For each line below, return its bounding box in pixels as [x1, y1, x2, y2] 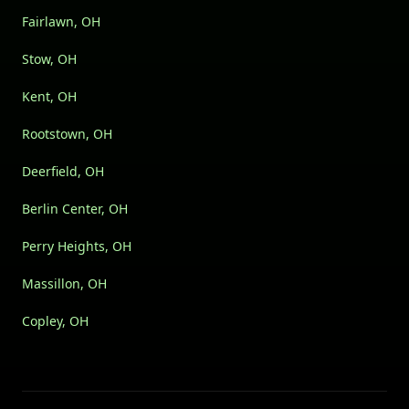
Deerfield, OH [22, 163, 104, 181]
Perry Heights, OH [22, 237, 131, 256]
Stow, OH [22, 50, 77, 68]
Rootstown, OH [22, 125, 112, 143]
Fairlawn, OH [22, 13, 100, 31]
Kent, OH [22, 88, 77, 106]
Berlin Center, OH [22, 200, 128, 218]
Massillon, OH [22, 275, 107, 293]
